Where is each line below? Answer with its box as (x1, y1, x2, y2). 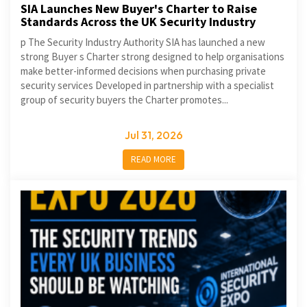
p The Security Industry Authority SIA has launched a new (21, 36, 265, 49)
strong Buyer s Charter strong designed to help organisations (21, 50, 284, 63)
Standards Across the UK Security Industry (21, 14, 256, 29)
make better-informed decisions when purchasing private (21, 64, 266, 77)
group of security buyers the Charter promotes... (21, 93, 228, 106)
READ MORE (131, 153, 176, 165)
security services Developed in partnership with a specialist (21, 79, 274, 92)
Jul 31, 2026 (124, 128, 183, 142)
